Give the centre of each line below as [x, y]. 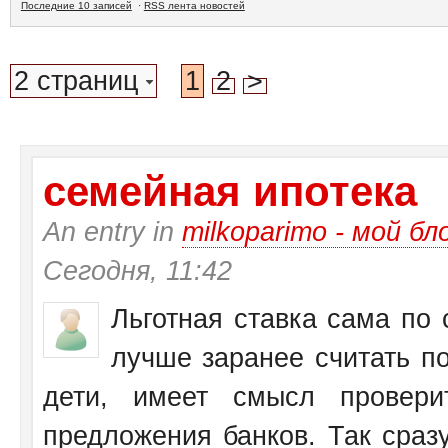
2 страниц [79, 81]
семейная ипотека [229, 191]
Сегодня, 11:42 [137, 271]
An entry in [112, 232]
